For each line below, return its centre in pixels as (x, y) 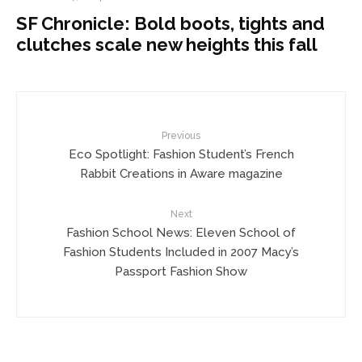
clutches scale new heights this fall (167, 44)
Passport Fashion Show (181, 271)
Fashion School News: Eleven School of (181, 232)
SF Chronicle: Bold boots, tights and (170, 23)
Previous (181, 136)
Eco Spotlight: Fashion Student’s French (181, 154)
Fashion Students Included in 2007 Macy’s (181, 251)
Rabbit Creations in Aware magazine (181, 173)
